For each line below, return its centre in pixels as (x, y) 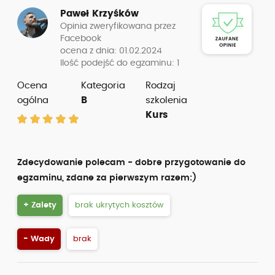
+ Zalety (40, 205)
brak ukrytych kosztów (119, 205)
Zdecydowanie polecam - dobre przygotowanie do (131, 163)
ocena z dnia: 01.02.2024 (111, 51)
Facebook (81, 39)
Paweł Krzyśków (99, 14)
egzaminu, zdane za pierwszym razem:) (107, 178)
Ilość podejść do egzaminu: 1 (120, 63)
